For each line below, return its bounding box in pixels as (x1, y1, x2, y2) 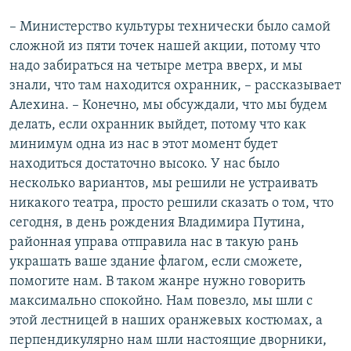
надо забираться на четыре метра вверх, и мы (9, 59, 302, 74)
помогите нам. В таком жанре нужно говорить (9, 274, 306, 290)
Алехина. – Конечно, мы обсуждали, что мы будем (9, 98, 327, 114)
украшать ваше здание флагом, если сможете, (9, 255, 302, 270)
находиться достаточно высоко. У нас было (9, 157, 280, 172)
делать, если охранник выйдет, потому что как (9, 118, 306, 133)
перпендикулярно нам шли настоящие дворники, (9, 333, 327, 349)
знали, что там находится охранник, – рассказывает (9, 78, 341, 94)
